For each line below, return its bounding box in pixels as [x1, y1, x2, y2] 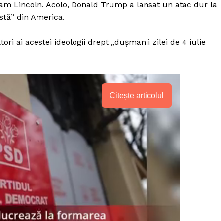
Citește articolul [110, 91, 164, 100]
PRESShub [94, 178, 167, 196]
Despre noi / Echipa [94, 206, 162, 215]
